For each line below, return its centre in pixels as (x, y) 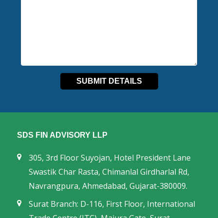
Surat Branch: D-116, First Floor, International (112, 204)
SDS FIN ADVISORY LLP (62, 135)
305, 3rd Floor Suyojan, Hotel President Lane (110, 158)
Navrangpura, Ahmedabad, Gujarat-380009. (108, 186)
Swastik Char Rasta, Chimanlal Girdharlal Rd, (109, 172)
